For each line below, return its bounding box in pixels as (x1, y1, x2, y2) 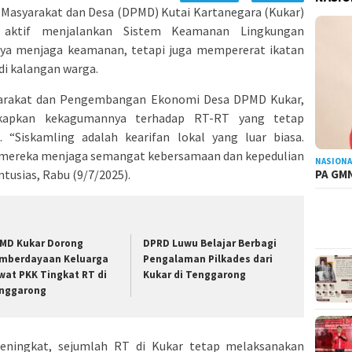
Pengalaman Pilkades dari (143, 251, 273, 266)
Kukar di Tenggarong (143, 267, 247, 281)
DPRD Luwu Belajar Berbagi (143, 236, 277, 250)
